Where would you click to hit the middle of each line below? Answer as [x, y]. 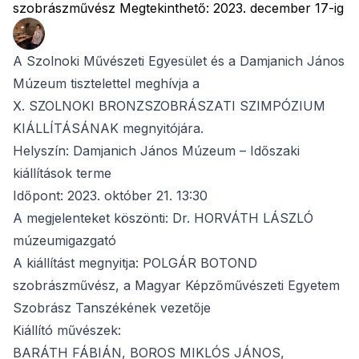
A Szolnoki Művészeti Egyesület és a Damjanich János [179, 61]
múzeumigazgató [65, 240]
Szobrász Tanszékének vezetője [112, 308]
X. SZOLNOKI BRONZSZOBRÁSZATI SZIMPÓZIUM [169, 106]
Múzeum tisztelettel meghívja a [106, 83]
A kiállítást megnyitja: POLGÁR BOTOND [135, 263]
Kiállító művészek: [67, 330]
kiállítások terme [62, 173]
